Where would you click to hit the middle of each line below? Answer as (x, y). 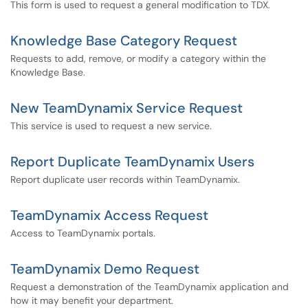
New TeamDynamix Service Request (126, 108)
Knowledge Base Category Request (124, 41)
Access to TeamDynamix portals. (83, 233)
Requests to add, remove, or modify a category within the (138, 58)
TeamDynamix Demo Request (105, 269)
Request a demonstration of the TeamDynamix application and (150, 287)
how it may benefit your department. (92, 300)
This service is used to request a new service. (111, 126)
